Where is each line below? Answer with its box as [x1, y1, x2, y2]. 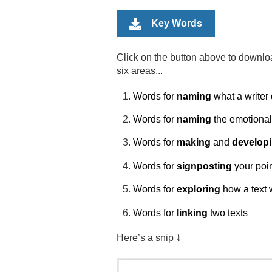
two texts [208, 207, 248, 218]
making [177, 137, 211, 148]
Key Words [151, 18, 202, 29]
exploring [177, 184, 221, 195]
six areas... [117, 66, 163, 76]
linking [177, 207, 208, 218]
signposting [177, 160, 233, 171]
